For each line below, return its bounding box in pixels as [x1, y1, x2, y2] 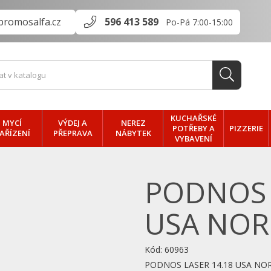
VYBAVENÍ [175, 133, 212, 144]
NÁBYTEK [115, 128, 151, 139]
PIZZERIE [229, 122, 263, 134]
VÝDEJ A [58, 117, 87, 128]
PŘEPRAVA [53, 128, 93, 139]
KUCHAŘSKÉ [171, 113, 217, 123]
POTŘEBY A [172, 123, 215, 134]
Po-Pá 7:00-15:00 [166, 16, 233, 28]
